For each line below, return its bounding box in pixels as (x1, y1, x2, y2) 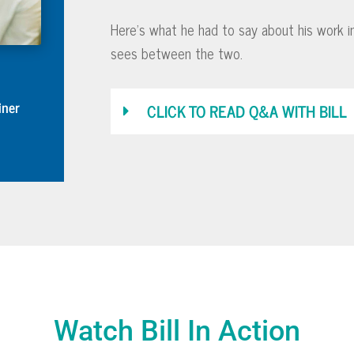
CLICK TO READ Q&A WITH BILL (147, 97, 348, 124)
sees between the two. (111, 41, 243, 66)
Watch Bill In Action (54, 314, 300, 348)
